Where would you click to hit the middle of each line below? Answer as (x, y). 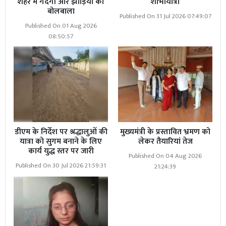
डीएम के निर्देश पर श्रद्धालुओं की (61, 132)
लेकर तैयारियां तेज (165, 141)
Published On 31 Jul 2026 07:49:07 (165, 17)
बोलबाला (61, 12)
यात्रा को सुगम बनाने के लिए (61, 141)
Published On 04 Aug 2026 (165, 156)
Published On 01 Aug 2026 (61, 26)
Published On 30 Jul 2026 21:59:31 (61, 165)
